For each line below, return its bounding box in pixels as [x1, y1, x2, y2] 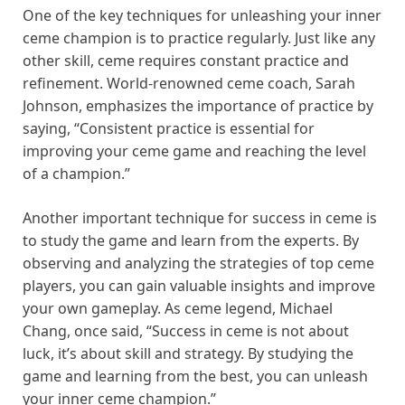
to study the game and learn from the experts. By [23, 231, 359, 251]
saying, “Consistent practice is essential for [23, 118, 315, 139]
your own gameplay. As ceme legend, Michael [23, 298, 333, 319]
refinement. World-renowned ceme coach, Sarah [23, 73, 355, 94]
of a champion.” [23, 164, 130, 184]
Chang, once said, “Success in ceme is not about [23, 321, 349, 342]
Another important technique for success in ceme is [23, 208, 377, 229]
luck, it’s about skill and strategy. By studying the [23, 344, 353, 364]
